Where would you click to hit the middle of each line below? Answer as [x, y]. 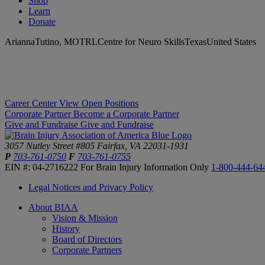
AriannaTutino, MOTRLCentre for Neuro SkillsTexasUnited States [130, 42]
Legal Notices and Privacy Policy [91, 188]
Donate [42, 22]
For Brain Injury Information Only [146, 167]
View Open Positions [99, 104]
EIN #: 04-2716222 [41, 167]
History [66, 229]
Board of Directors [87, 240]
